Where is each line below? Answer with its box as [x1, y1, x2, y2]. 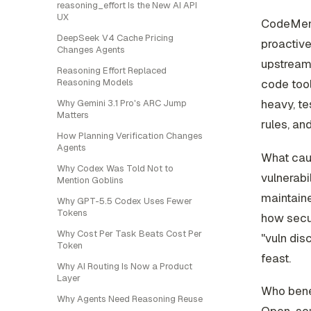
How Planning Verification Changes [57, 130, 203, 142]
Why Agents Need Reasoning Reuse [57, 293, 203, 305]
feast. [261, 250, 291, 266]
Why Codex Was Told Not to [57, 162, 174, 174]
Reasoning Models [57, 76, 133, 88]
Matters [57, 109, 89, 121]
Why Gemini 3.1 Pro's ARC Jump [57, 97, 187, 109]
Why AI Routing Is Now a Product [57, 260, 192, 272]
